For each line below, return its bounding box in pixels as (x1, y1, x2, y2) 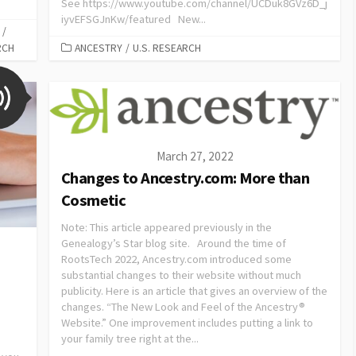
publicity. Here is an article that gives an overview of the (61, 284, 327, 299)
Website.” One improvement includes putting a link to (61, 315, 313, 331)
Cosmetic (61, 190, 126, 211)
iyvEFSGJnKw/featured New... (61, 12, 206, 27)
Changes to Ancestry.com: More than (61, 168, 310, 189)
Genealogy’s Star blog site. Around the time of (61, 236, 286, 251)
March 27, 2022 (156, 149, 234, 164)
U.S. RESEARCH (133, 41, 201, 56)
